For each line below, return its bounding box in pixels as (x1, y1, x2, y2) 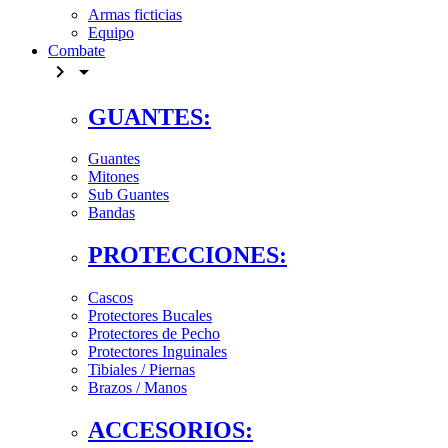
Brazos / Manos (88, 379, 187, 397)
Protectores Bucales (88, 307, 212, 325)
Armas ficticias (88, 5, 182, 23)
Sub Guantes (88, 186, 169, 204)
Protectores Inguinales (88, 343, 227, 361)
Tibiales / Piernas (88, 361, 195, 379)
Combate (48, 41, 105, 59)
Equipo (88, 23, 134, 41)
